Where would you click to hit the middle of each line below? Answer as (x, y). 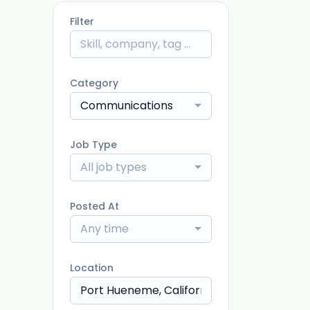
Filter (82, 21)
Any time (104, 229)
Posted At (94, 206)
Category (94, 83)
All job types (113, 167)
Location (92, 268)
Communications (127, 106)
